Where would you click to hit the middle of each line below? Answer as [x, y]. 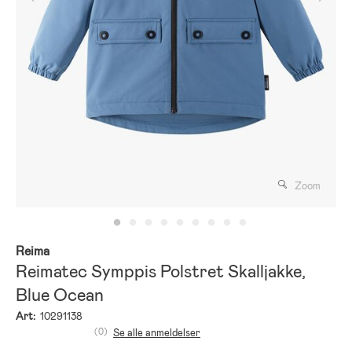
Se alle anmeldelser [157, 332]
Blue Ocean [60, 295]
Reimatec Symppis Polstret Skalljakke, [161, 271]
